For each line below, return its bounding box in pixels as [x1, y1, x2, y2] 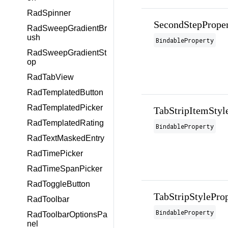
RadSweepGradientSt [27, 48, 106, 57]
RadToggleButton [27, 180, 90, 188]
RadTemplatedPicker [27, 103, 103, 112]
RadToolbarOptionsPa [27, 210, 107, 219]
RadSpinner [27, 9, 71, 17]
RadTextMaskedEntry [27, 134, 104, 142]
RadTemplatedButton [27, 88, 103, 97]
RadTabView [27, 73, 74, 81]
